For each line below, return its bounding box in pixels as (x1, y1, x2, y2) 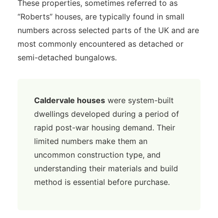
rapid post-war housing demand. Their (34, 123, 175, 132)
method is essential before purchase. (34, 177, 170, 187)
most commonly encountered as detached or (17, 39, 183, 49)
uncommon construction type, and (34, 150, 161, 160)
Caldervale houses (34, 95, 105, 105)
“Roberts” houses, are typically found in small (17, 12, 184, 21)
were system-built (105, 95, 174, 105)
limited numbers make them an (34, 136, 147, 146)
